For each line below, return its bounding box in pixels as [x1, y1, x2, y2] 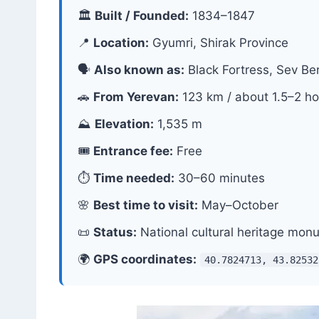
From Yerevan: [93, 89, 179, 104]
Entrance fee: [93, 143, 173, 158]
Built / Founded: [95, 8, 189, 23]
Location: [93, 35, 149, 50]
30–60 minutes [174, 170, 265, 185]
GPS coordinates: [93, 251, 197, 266]
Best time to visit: [93, 197, 198, 212]
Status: [93, 224, 137, 239]
